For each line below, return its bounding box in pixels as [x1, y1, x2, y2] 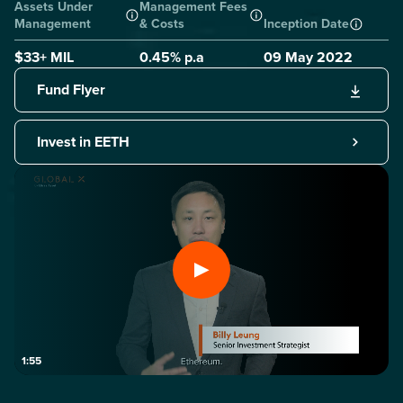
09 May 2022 [264, 47, 354, 67]
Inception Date [264, 14, 350, 32]
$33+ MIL [14, 47, 74, 67]
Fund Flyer [37, 79, 105, 100]
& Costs [139, 14, 184, 32]
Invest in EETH [37, 131, 130, 152]
